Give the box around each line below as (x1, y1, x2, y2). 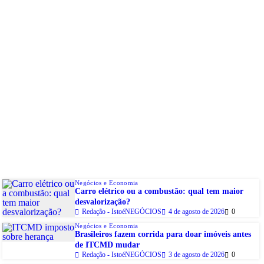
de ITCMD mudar (75, 240, 140, 250)
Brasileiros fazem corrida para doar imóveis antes (75, 230, 251, 239)
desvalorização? (75, 197, 130, 207)
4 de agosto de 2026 (169, 207, 225, 216)
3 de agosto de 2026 (169, 250, 225, 259)
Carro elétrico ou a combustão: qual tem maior (75, 187, 243, 196)
